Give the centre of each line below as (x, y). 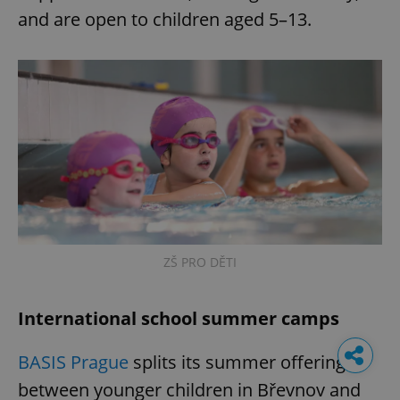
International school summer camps (179, 318)
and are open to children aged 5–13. (165, 19)
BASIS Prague (73, 362)
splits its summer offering (237, 362)
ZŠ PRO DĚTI (200, 262)
